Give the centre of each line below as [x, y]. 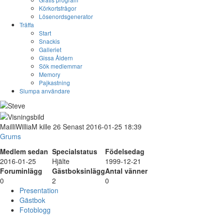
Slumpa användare [45, 91]
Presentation [39, 190]
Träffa [27, 25]
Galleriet [50, 49]
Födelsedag [125, 151]
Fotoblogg [35, 209]
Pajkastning [54, 82]
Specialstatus [75, 151]
